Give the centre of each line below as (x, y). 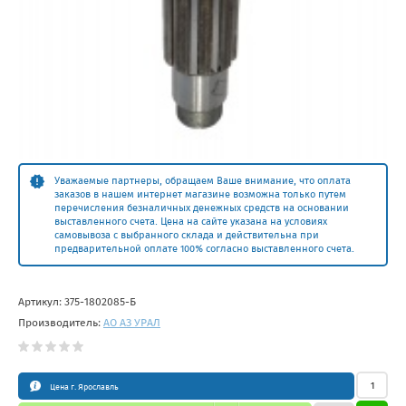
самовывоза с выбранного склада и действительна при (187, 236)
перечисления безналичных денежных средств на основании (202, 208)
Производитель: (61, 323)
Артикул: (41, 302)
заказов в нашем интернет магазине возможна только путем (200, 195)
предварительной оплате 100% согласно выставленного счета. (204, 249)
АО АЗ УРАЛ (132, 323)
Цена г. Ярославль (84, 387)
